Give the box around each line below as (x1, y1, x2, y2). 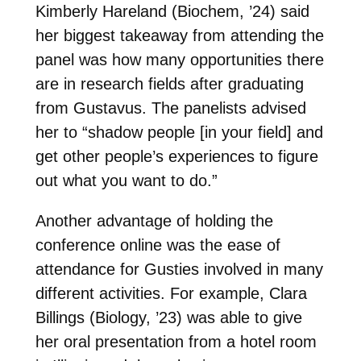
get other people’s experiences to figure (35, 147, 318, 165)
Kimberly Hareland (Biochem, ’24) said (35, 2, 309, 20)
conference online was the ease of (35, 235, 280, 254)
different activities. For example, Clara (35, 284, 307, 302)
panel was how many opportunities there (35, 50, 324, 68)
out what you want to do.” (35, 171, 218, 189)
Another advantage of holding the (35, 211, 273, 230)
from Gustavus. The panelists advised (35, 98, 306, 117)
